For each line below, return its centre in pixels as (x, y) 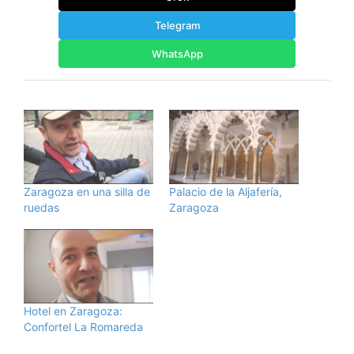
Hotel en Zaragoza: (73, 311)
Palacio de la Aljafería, (226, 191)
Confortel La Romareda (83, 326)
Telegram (177, 26)
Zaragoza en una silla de (87, 191)
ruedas (41, 207)
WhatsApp (177, 54)
